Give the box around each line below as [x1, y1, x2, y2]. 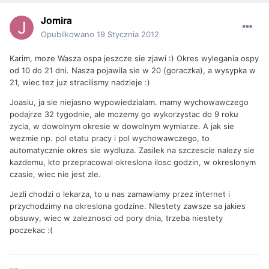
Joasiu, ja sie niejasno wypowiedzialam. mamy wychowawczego [10, 97, 249, 107]
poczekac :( [10, 225, 53, 235]
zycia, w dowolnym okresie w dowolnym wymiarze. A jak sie [10, 121, 234, 131]
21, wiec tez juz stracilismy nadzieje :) [10, 77, 150, 88]
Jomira [41, 13, 72, 28]
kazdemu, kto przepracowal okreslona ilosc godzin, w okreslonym [10, 157, 256, 168]
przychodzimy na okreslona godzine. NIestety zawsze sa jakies [10, 201, 246, 211]
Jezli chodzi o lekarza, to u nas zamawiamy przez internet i [10, 189, 230, 199]
